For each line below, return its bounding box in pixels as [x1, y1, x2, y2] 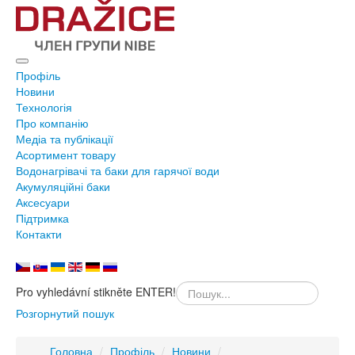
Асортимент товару [16, 147, 116, 162]
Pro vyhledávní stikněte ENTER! [16, 283, 176, 300]
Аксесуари [16, 194, 70, 210]
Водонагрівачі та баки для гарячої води [16, 162, 219, 178]
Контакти [16, 226, 62, 242]
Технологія [16, 99, 72, 115]
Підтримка [16, 210, 69, 226]
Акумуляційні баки [16, 178, 110, 194]
